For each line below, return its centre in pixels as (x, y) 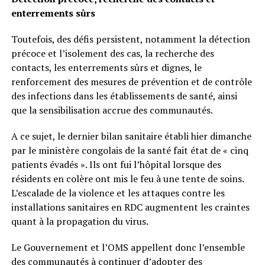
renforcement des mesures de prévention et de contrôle (131, 82)
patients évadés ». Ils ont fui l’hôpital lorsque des (116, 165)
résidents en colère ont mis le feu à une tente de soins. (127, 179)
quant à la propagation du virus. (80, 222)
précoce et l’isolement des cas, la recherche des (112, 54)
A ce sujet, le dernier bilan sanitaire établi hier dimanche (131, 136)
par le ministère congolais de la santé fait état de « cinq (130, 151)
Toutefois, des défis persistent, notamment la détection (130, 39)
